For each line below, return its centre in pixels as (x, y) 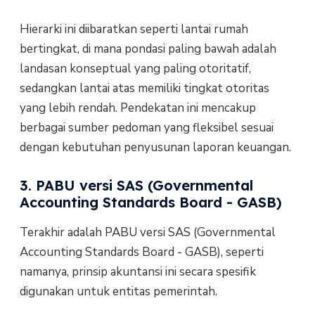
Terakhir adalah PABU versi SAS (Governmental (147, 232)
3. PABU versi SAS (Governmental (136, 185)
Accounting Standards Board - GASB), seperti (141, 252)
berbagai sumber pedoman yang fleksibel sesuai (146, 127)
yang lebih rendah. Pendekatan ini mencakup (137, 108)
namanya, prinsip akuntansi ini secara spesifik (137, 271)
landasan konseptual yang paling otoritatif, (135, 68)
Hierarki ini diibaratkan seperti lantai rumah (134, 29)
